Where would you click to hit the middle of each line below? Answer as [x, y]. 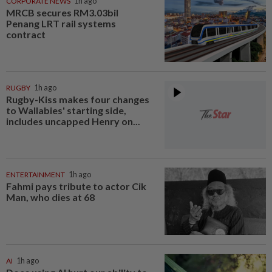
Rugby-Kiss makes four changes [78, 99]
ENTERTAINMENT [36, 174]
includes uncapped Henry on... [73, 121]
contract [26, 35]
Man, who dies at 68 [50, 197]
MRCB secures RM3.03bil [62, 13]
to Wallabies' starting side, [66, 110]
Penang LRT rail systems [61, 24]
